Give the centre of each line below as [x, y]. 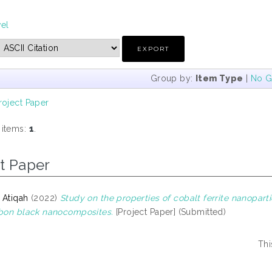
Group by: [173, 78]
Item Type [219, 78]
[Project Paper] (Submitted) [170, 212]
